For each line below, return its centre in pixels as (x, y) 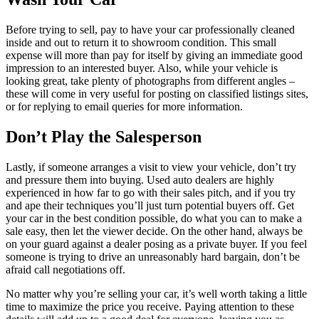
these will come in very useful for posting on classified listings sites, (157, 93)
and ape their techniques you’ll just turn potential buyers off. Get (150, 205)
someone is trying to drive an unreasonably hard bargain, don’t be (153, 256)
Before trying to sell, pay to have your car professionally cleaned (150, 29)
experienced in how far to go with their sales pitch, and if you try (151, 192)
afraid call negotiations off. (66, 269)
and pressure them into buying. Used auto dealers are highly (140, 179)
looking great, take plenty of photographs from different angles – (150, 80)
